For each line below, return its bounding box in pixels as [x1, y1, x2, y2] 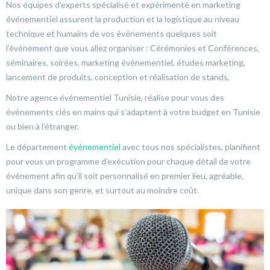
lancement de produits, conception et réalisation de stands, [6, 71, 230, 82]
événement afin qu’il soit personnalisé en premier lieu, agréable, [6, 170, 243, 181]
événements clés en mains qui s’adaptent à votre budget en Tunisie [6, 106, 260, 117]
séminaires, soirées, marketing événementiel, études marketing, [6, 57, 245, 67]
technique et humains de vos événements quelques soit [6, 28, 217, 39]
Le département [6, 141, 69, 152]
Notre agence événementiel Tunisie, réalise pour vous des [6, 92, 224, 102]
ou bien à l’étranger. [6, 121, 79, 131]
